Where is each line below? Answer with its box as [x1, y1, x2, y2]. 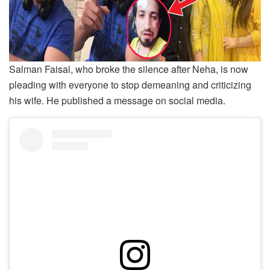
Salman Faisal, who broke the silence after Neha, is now [9, 61, 248, 76]
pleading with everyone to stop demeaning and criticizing [9, 77, 251, 92]
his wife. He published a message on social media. [9, 93, 225, 107]
